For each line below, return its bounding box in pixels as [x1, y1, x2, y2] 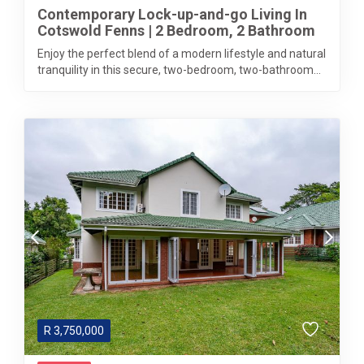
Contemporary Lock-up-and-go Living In [37, 6, 307, 23]
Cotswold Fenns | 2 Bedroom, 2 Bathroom [37, 22, 315, 39]
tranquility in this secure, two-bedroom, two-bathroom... [37, 63, 321, 76]
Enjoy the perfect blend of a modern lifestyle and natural [37, 47, 326, 60]
